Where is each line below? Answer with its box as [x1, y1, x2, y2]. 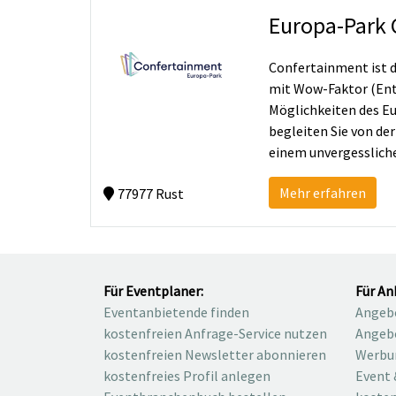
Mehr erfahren [279, 184, 367, 202]
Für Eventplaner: [103, 282, 203, 301]
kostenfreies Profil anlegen [103, 367, 270, 385]
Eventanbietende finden [103, 303, 249, 322]
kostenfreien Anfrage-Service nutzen [103, 324, 327, 343]
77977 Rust [118, 185, 184, 203]
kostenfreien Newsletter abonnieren [103, 346, 326, 364]
